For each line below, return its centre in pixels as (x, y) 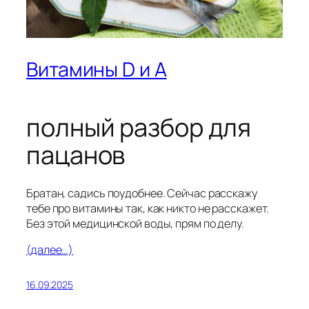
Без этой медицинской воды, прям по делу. (135, 224)
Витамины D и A (97, 70)
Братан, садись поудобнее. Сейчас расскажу (142, 193)
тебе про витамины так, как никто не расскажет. (148, 209)
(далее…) (50, 250)
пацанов (76, 154)
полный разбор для (139, 127)
